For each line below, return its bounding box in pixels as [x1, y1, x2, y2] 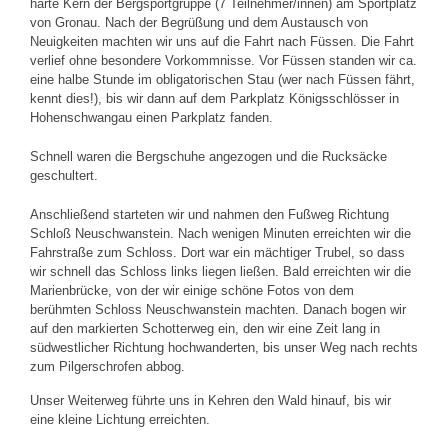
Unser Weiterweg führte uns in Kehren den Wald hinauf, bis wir [30, 393, 391, 408]
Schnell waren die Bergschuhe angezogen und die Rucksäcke [30, 149, 387, 164]
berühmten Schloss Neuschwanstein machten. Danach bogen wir [30, 302, 406, 317]
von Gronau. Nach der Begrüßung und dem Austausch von [30, 15, 368, 30]
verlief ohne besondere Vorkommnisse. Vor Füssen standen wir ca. [30, 53, 417, 68]
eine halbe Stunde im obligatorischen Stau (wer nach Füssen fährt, [30, 72, 415, 87]
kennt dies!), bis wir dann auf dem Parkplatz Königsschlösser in [30, 91, 399, 106]
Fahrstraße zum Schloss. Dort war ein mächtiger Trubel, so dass [30, 245, 405, 260]
